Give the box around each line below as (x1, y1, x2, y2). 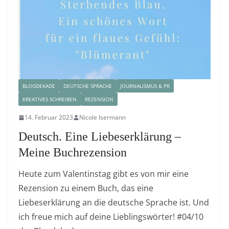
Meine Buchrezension (18, 146, 127, 159)
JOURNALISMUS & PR (120, 82, 170, 90)
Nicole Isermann (79, 113, 126, 122)
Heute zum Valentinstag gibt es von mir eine (18, 168, 189, 180)
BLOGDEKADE (22, 82, 55, 90)
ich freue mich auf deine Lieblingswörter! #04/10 (18, 211, 203, 223)
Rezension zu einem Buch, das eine (18, 182, 153, 194)
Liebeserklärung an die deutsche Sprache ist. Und (18, 197, 209, 209)
